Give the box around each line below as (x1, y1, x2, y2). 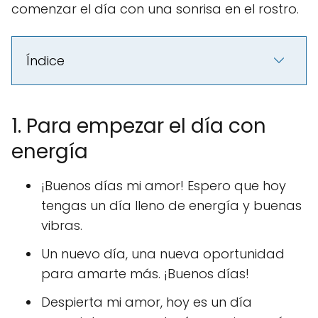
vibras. (41, 216, 82, 234)
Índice (26, 52, 65, 70)
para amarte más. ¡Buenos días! (41, 265, 249, 283)
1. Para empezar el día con (11, 112, 266, 140)
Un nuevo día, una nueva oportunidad (41, 245, 285, 263)
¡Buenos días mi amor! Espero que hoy (41, 177, 286, 194)
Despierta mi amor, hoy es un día (41, 293, 252, 311)
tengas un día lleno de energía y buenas (41, 197, 302, 214)
